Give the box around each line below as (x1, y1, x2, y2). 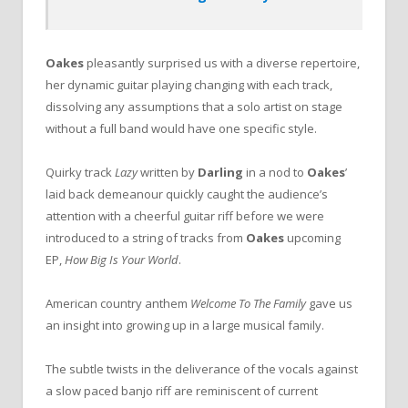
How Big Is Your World (65, 250, 178, 268)
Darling (198, 163, 243, 180)
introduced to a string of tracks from (46, 229, 246, 246)
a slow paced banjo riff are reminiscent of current (46, 382, 318, 400)
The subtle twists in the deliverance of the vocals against (46, 361, 358, 378)
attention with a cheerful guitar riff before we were (46, 207, 324, 224)
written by (138, 163, 198, 180)
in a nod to (243, 163, 307, 180)
